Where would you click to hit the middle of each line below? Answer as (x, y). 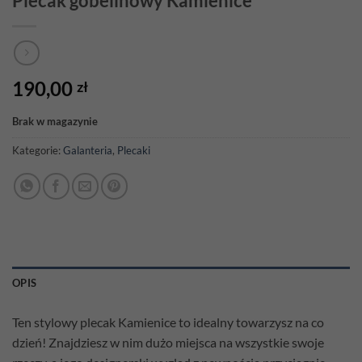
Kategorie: (38, 151)
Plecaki (134, 151)
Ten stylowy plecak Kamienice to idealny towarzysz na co (168, 322)
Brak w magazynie (55, 121)
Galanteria (88, 151)
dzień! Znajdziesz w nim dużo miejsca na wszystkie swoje (168, 343)
